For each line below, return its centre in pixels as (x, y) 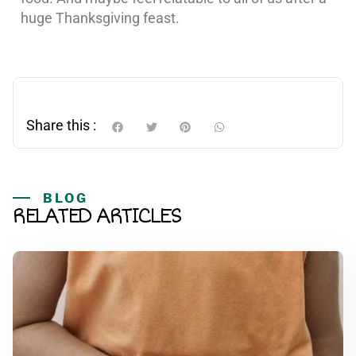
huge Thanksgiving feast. (100, 17)
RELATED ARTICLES (97, 216)
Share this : (61, 125)
